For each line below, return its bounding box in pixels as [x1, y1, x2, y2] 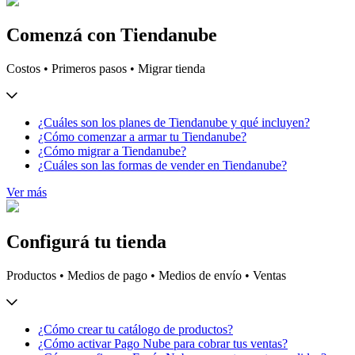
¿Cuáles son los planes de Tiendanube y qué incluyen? [38, 116, 310, 130]
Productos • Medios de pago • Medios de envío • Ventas [6, 269, 286, 283]
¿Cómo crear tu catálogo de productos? [38, 323, 233, 337]
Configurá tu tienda [6, 231, 166, 253]
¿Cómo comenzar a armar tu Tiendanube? [38, 130, 246, 144]
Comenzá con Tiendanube [6, 25, 217, 46]
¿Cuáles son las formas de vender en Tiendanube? [38, 158, 287, 173]
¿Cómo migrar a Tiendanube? [38, 144, 186, 158]
